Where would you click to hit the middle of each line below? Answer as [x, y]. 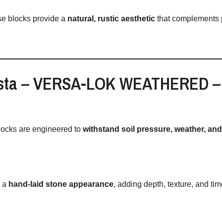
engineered [53, 129]
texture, [181, 184]
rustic [109, 19]
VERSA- [60, 84]
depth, [156, 184]
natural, [83, 19]
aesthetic [138, 19]
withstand [102, 129]
